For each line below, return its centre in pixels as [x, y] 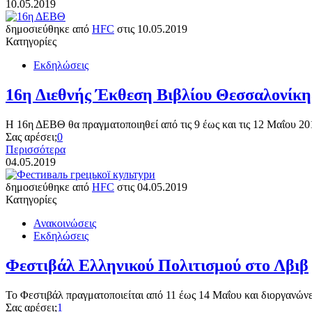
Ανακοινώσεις [65, 223]
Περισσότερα [36, 149]
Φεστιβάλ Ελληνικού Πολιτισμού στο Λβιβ [157, 265]
